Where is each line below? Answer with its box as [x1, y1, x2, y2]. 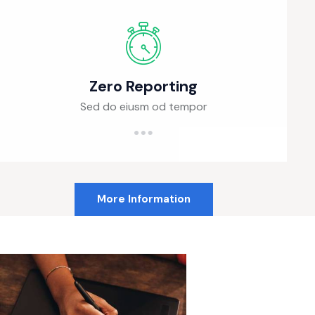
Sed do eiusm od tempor [79, 99, 207, 115]
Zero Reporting [89, 76, 198, 96]
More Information [96, 192, 191, 207]
